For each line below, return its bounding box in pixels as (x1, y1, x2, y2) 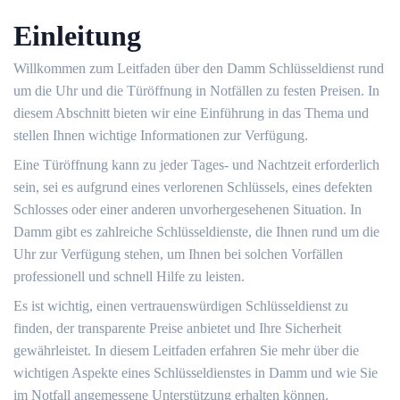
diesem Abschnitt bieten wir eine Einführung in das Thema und (13, 105, 369, 121)
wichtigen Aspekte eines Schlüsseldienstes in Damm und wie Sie (13, 365, 378, 380)
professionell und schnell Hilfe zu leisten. (13, 269, 245, 284)
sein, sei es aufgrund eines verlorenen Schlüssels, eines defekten (13, 179, 372, 195)
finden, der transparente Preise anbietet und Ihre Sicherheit (13, 321, 341, 336)
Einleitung (13, 20, 141, 52)
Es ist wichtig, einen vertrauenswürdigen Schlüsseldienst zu (13, 298, 348, 313)
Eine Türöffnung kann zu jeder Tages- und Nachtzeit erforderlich (13, 157, 379, 172)
